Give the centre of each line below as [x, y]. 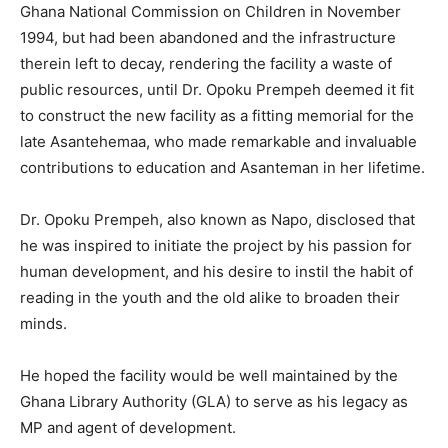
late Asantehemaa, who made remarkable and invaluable [218, 142]
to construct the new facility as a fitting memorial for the [217, 116]
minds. [43, 324]
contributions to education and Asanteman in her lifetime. [222, 168]
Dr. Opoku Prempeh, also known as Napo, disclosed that [217, 220]
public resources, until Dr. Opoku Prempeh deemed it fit [217, 90]
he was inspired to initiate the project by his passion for [216, 246]
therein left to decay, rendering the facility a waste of [206, 64]
